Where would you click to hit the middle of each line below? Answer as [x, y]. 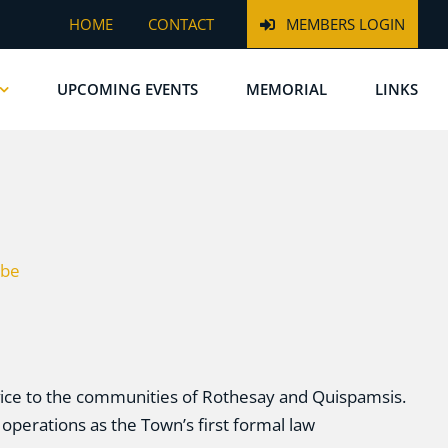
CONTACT [181, 23]
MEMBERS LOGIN [345, 23]
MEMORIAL [286, 88]
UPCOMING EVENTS [127, 88]
